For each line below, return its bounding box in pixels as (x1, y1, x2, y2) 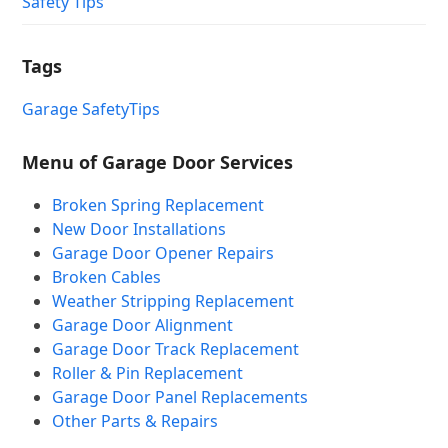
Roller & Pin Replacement (52, 362, 244, 385)
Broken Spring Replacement (52, 194, 265, 217)
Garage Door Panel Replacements (52, 386, 309, 409)
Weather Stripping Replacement (52, 290, 295, 313)
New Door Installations (52, 218, 227, 241)
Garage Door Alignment (52, 314, 234, 337)
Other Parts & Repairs (52, 410, 219, 433)
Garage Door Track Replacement (52, 338, 300, 361)
